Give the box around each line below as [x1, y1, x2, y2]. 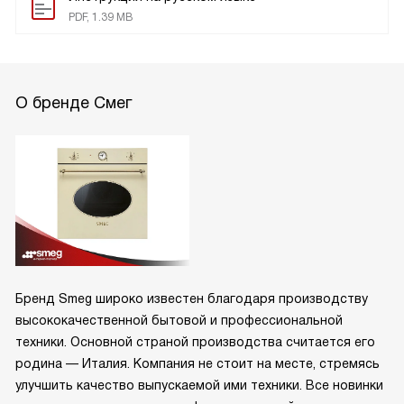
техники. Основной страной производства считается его [15, 334, 375, 349]
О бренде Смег [15, 94, 132, 113]
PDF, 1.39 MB [69, 11, 133, 24]
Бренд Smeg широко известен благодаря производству [15, 290, 368, 306]
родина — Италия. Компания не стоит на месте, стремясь [15, 355, 380, 371]
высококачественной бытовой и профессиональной [15, 312, 343, 327]
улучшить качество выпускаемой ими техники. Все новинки [15, 377, 383, 392]
